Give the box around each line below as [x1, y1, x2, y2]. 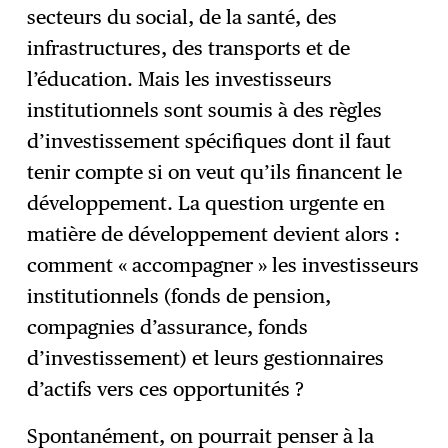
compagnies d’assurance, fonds [27, 315, 309, 340]
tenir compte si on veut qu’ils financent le [27, 160, 403, 185]
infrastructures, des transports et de [27, 36, 351, 61]
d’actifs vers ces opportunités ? [27, 377, 305, 402]
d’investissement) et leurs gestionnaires [27, 346, 385, 371]
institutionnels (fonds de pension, [27, 284, 332, 309]
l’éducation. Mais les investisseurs [27, 67, 333, 92]
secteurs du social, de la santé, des [27, 5, 338, 30]
